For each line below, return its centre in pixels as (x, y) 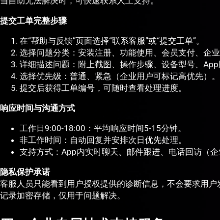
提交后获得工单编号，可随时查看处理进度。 (103, 88)
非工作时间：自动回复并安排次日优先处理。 (103, 140)
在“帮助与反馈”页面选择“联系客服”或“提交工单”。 (112, 41)
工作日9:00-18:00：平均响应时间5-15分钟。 (103, 128)
